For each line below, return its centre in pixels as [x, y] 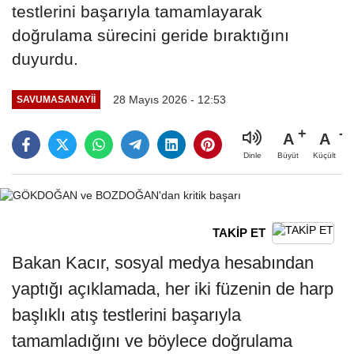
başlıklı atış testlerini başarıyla [126, 314]
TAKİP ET [239, 233]
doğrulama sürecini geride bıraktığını [151, 35]
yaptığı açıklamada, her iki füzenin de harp [173, 288]
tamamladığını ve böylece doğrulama [152, 341]
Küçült [324, 155]
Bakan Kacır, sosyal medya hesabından [163, 262]
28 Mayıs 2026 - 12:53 [169, 99]
